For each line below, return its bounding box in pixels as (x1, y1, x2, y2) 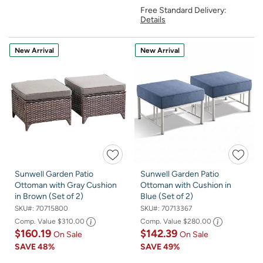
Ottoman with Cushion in (140, 180, 231, 190)
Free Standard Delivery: (140, 5, 227, 15)
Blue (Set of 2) (140, 191, 193, 201)
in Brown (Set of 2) (15, 191, 83, 201)
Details (140, 14, 166, 25)
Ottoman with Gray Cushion (15, 180, 117, 190)
